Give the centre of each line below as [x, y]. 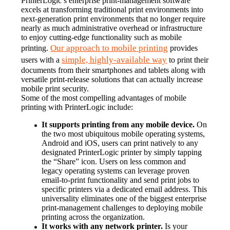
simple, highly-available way [114, 60]
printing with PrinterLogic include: [77, 107]
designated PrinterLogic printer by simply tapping [122, 152]
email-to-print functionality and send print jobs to [121, 180]
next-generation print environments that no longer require [113, 18]
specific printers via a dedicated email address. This [124, 189]
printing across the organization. [93, 217]
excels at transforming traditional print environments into [112, 9]
